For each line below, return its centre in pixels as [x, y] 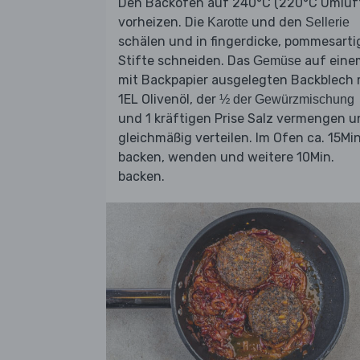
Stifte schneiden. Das [186, 61]
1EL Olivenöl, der [169, 100]
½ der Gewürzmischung [287, 100]
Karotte [228, 22]
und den [277, 22]
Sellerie [327, 22]
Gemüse [277, 61]
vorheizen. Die [163, 22]
